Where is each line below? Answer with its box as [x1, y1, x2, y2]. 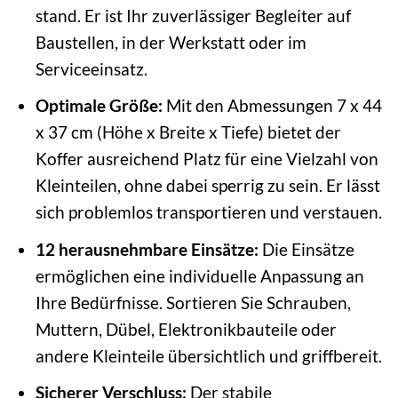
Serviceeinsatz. [35, 58, 147, 79]
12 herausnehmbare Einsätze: [35, 238, 259, 259]
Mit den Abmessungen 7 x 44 [162, 95, 382, 116]
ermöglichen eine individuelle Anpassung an [35, 265, 364, 286]
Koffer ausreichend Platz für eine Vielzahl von [35, 148, 378, 170]
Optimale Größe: [35, 95, 163, 116]
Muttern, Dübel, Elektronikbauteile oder [35, 318, 337, 339]
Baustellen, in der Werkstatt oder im [35, 31, 306, 52]
